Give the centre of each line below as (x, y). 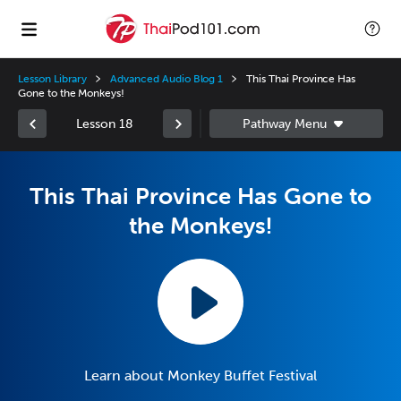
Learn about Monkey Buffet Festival (200, 375)
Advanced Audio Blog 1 (167, 79)
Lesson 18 (105, 124)
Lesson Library (53, 79)
